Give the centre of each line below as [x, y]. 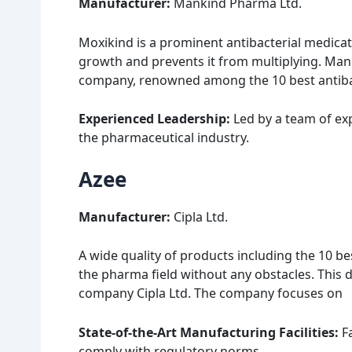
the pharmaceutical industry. [164, 138]
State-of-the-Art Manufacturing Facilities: [209, 332]
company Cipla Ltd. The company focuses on [211, 293]
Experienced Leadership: [156, 119]
